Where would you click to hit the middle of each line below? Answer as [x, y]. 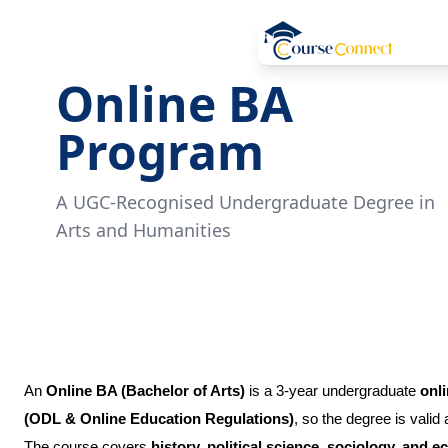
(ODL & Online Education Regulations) [159, 419]
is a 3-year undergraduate [332, 391]
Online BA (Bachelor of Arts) [145, 391]
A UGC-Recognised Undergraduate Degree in [245, 202]
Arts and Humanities [143, 230]
